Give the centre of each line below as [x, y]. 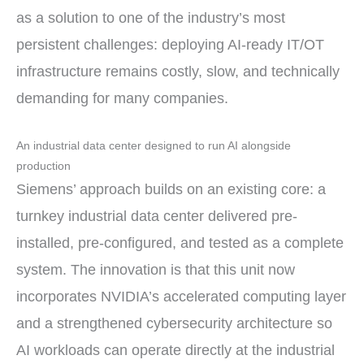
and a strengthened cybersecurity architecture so [174, 323]
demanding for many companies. [122, 98]
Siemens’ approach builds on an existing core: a [171, 189]
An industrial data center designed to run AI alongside [154, 145]
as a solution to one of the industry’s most [151, 17]
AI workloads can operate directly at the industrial [175, 350]
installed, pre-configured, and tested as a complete [180, 243]
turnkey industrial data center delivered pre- [157, 216]
